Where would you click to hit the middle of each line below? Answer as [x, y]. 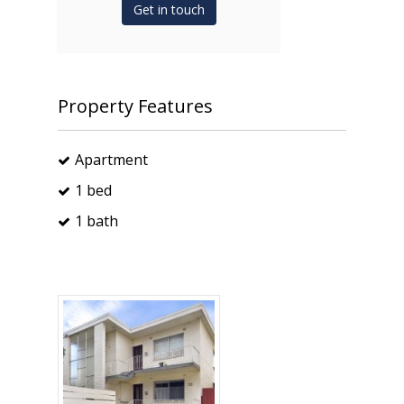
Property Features [135, 106]
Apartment [111, 159]
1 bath [96, 220]
